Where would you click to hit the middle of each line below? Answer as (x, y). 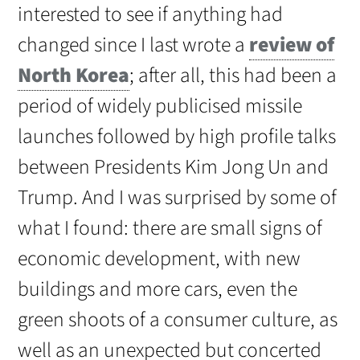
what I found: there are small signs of (170, 229)
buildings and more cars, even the (158, 290)
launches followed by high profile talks (177, 137)
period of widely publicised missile (160, 106)
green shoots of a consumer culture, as (178, 320)
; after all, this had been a (233, 76)
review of (292, 45)
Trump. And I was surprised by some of (178, 198)
